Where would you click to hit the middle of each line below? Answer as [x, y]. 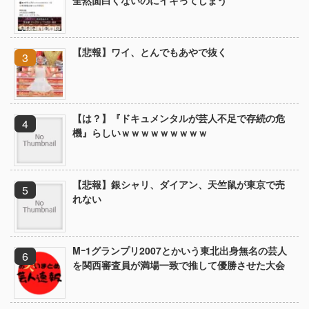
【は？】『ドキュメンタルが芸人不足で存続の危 [179, 118]
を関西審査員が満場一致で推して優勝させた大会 [179, 265]
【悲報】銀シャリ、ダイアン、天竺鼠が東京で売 [179, 185]
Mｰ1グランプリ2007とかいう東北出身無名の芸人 [180, 251]
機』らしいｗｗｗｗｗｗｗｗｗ [140, 133]
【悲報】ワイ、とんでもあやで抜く [150, 52]
